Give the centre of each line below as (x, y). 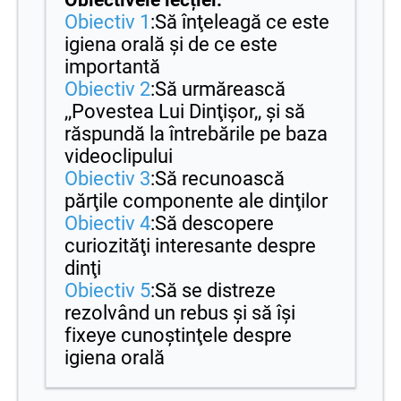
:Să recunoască (218, 178)
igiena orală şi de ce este (171, 44)
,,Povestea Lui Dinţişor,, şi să (185, 111)
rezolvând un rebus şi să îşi (180, 312)
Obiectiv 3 (107, 178)
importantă (112, 66)
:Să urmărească (218, 89)
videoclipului (119, 156)
